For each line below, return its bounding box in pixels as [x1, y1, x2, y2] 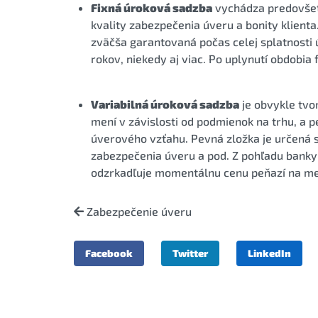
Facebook [85, 246, 133, 259]
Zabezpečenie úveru [84, 204, 192, 218]
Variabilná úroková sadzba [91, 97, 239, 111]
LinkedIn [248, 246, 291, 259]
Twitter [172, 246, 208, 259]
